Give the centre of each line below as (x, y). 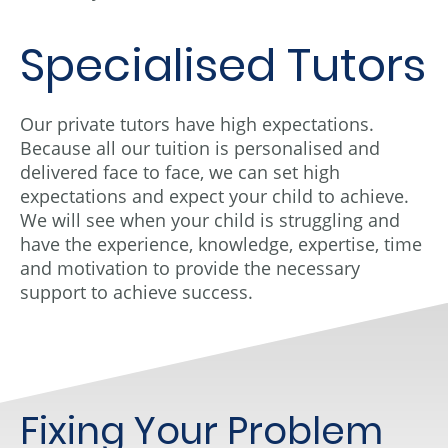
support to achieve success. (136, 291)
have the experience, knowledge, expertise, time (221, 243)
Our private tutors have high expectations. (197, 123)
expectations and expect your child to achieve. (214, 195)
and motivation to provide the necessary (190, 267)
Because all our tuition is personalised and (200, 147)
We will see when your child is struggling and (210, 219)
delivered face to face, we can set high (180, 171)
